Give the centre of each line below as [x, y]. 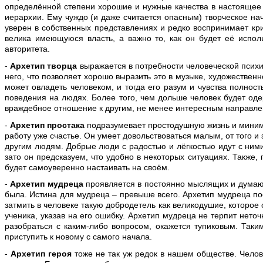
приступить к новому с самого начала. [78, 237]
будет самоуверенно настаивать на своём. [87, 167]
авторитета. [27, 49]
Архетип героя [41, 253]
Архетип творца [45, 65]
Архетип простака [48, 125]
